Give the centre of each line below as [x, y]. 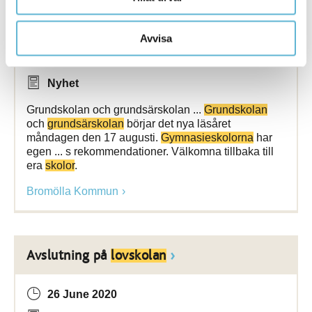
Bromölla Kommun [72, 191]
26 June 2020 [82, 294]
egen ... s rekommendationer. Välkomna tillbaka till [150, 151]
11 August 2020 [88, 60]
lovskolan [139, 256]
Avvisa [156, 38]
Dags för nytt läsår [82, 22]
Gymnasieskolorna [207, 138]
